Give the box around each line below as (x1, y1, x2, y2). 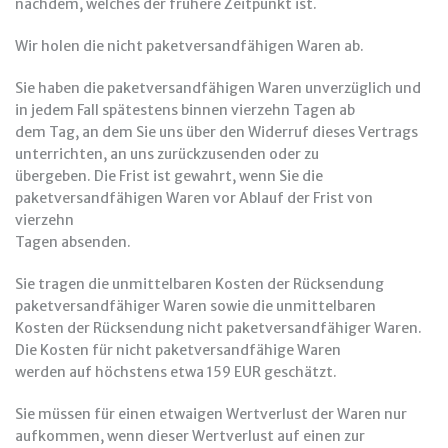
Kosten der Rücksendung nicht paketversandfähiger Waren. (15, 319, 422, 337)
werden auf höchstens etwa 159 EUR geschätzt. (15, 363, 337, 381)
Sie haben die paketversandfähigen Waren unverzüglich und (15, 79, 421, 97)
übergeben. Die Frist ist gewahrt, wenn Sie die (15, 167, 323, 185)
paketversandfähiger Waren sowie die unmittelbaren (15, 297, 376, 315)
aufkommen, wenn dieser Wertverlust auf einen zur (15, 427, 365, 445)
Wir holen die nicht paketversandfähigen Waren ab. (15, 37, 364, 55)
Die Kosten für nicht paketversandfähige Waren (15, 341, 341, 359)
